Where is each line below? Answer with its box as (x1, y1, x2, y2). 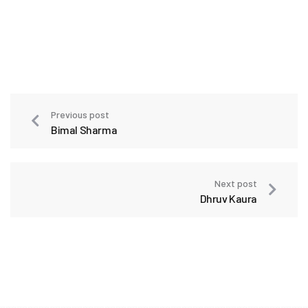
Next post (214, 177, 257, 189)
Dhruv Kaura (200, 191, 257, 205)
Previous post (51, 108, 109, 120)
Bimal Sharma (51, 122, 118, 136)
